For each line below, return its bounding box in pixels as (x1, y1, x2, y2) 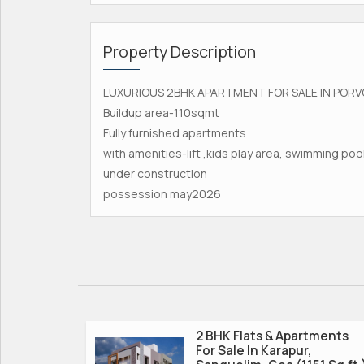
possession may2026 (103, 185, 221, 201)
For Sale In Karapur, (196, 341, 312, 359)
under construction (103, 165, 207, 181)
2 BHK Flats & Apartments (196, 327, 349, 344)
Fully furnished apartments (103, 124, 246, 141)
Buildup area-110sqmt (103, 104, 219, 120)
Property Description (103, 40, 256, 63)
